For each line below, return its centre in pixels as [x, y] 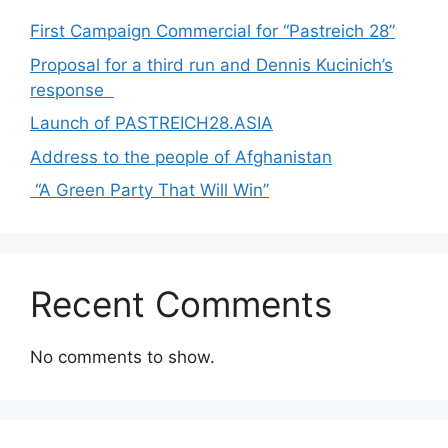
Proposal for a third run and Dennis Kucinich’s [211, 64]
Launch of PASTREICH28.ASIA [151, 123]
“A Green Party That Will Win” [149, 190]
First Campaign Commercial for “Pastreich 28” [212, 31]
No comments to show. [122, 357]
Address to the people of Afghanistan [181, 156]
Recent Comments [181, 304]
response [72, 89]
